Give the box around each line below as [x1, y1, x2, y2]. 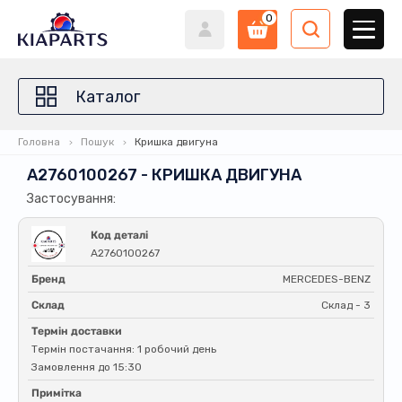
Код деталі [91, 229, 148, 241]
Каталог [75, 86, 140, 107]
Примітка [31, 387, 82, 399]
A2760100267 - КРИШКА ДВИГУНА [27, 165, 301, 185]
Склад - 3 [321, 299, 371, 311]
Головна [18, 135, 60, 148]
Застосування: [27, 191, 116, 206]
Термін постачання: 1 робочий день [31, 343, 216, 355]
